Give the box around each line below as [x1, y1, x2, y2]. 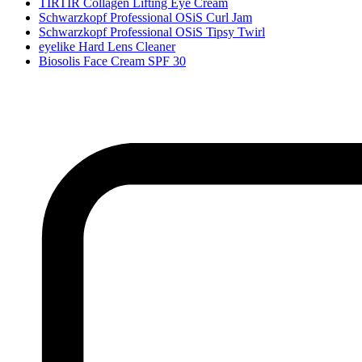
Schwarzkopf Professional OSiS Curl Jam [39, 10, 252, 24]
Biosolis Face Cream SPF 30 [39, 53, 186, 68]
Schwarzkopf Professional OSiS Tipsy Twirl [39, 24, 265, 39]
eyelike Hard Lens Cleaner [39, 39, 175, 53]
